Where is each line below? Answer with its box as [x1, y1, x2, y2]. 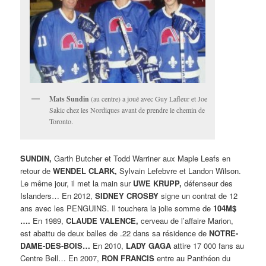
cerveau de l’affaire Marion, [138, 214, 234, 226]
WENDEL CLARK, [53, 164, 118, 176]
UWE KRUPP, [133, 177, 182, 189]
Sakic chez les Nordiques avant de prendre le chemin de [49, 104, 205, 115]
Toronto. [49, 116, 74, 126]
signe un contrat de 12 [159, 189, 238, 201]
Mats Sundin [49, 93, 90, 104]
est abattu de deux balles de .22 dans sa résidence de [20, 227, 210, 239]
